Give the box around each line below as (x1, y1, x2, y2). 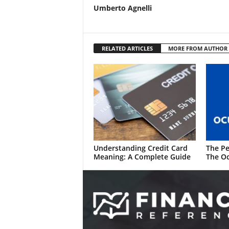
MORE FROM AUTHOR (168, 44, 227, 52)
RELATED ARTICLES (101, 44, 153, 52)
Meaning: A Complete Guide (93, 152, 191, 162)
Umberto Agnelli (93, 3, 152, 13)
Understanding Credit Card (93, 143, 188, 153)
